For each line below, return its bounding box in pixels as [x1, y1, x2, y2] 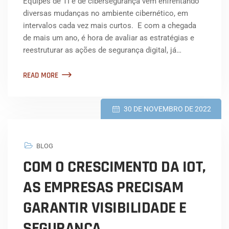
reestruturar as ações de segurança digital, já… [23, 45, 181, 55]
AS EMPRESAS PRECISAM [23, 177, 183, 198]
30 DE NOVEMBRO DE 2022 [124, 105, 211, 113]
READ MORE [23, 71, 58, 81]
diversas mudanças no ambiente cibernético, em [23, 9, 188, 18]
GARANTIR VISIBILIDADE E [23, 197, 187, 219]
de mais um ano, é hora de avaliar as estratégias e [23, 33, 194, 43]
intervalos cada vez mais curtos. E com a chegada [23, 21, 196, 31]
